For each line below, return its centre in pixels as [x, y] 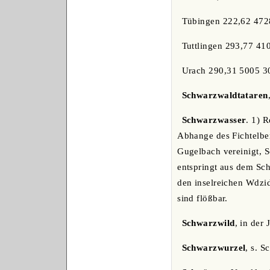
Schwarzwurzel [214, 248]
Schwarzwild [208, 223]
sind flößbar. [202, 199]
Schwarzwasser [214, 120]
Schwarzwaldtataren [225, 96]
